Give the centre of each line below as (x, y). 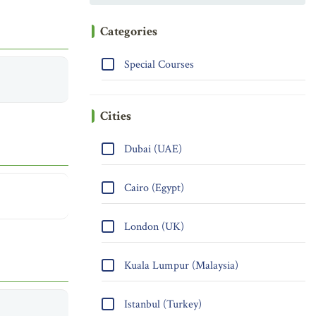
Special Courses (158, 65)
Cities (116, 116)
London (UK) (153, 227)
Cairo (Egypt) (153, 188)
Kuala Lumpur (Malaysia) (180, 266)
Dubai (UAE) (152, 149)
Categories (129, 31)
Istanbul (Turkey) (162, 304)
